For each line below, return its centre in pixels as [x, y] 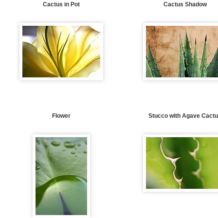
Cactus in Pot [61, 4]
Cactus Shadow [185, 4]
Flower [61, 116]
